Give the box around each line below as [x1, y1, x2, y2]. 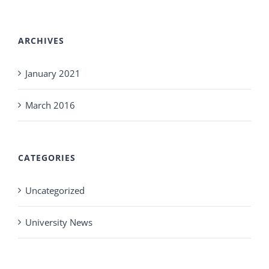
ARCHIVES [18, 35, 64, 47]
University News [25, 216, 92, 229]
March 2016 [25, 99, 75, 112]
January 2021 [25, 67, 80, 80]
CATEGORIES [18, 152, 76, 164]
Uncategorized [25, 184, 85, 197]
